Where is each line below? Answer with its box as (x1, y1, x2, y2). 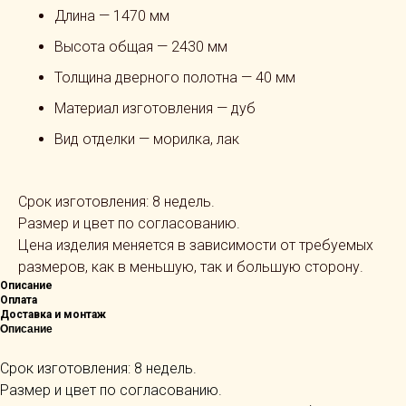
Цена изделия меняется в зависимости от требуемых (18, 237, 373, 254)
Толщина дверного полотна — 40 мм (54, 69, 295, 86)
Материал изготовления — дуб (54, 100, 256, 117)
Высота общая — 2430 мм (54, 38, 227, 55)
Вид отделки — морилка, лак (54, 130, 239, 148)
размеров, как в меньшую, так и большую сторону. (18, 258, 363, 275)
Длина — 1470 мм (54, 7, 169, 24)
